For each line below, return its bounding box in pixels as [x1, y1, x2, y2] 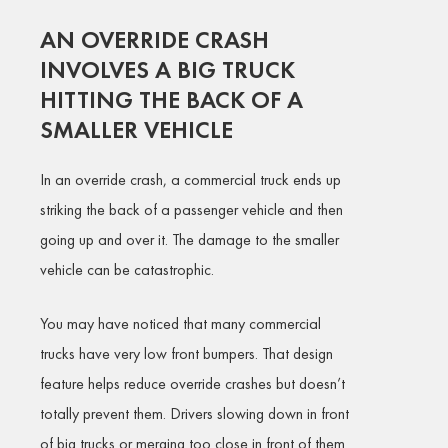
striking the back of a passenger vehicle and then [40, 199, 343, 221]
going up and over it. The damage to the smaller [40, 229, 339, 251]
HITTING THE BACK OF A [40, 84, 303, 116]
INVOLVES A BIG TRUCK [40, 54, 295, 86]
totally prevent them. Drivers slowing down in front [40, 403, 349, 425]
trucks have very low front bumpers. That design [40, 343, 333, 365]
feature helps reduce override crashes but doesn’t [40, 373, 345, 395]
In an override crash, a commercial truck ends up [40, 169, 341, 191]
